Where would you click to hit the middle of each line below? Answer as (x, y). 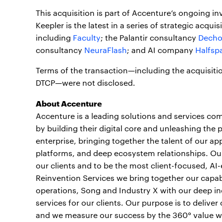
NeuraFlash (106, 50)
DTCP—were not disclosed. (85, 82)
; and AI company (161, 50)
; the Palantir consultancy (149, 37)
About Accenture (69, 103)
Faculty (87, 37)
